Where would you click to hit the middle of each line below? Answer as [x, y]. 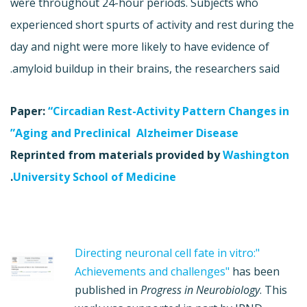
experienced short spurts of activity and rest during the [152, 24]
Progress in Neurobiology [200, 290]
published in [107, 290]
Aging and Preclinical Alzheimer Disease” [127, 133]
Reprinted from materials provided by [116, 155]
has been [254, 271]
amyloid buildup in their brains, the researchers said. [146, 68]
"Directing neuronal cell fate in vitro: [165, 253]
